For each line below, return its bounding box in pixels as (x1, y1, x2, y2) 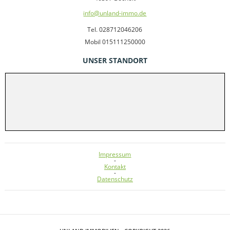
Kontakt (104, 162, 126, 171)
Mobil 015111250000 (84, 37, 145, 46)
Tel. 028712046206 (87, 25, 143, 34)
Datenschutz (97, 174, 133, 183)
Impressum (99, 149, 131, 159)
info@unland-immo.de (83, 8, 147, 17)
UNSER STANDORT (82, 55, 147, 65)
